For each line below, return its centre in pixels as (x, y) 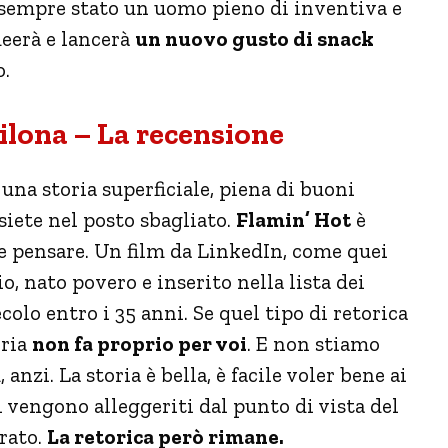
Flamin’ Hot (293, 219)
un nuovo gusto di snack (254, 38)
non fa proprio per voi (139, 343)
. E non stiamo (313, 343)
